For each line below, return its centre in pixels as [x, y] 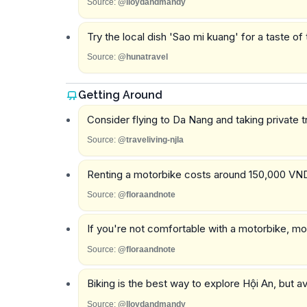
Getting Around [120, 95]
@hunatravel [143, 57]
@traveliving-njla [150, 140]
